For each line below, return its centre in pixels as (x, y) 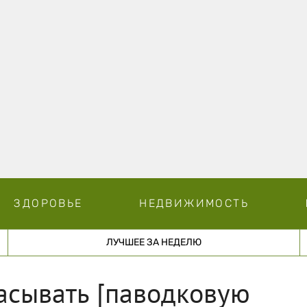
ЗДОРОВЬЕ (48, 203)
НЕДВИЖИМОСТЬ (194, 203)
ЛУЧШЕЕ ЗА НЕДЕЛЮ (153, 242)
